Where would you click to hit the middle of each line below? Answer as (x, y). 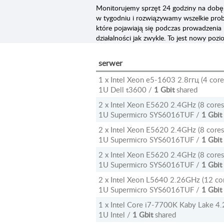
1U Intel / (115, 214)
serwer (110, 63)
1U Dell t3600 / (126, 89)
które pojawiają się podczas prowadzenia (159, 28)
